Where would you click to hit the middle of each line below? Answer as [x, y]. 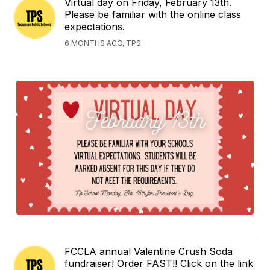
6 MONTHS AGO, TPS [103, 43]
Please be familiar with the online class [153, 15]
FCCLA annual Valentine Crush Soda [149, 251]
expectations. [95, 27]
